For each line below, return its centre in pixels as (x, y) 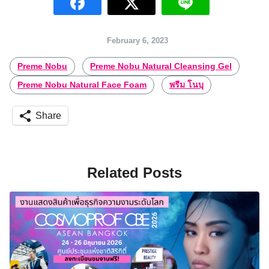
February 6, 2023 (138, 40)
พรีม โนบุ (186, 84)
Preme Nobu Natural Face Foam (82, 84)
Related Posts (134, 172)
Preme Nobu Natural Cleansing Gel (161, 66)
